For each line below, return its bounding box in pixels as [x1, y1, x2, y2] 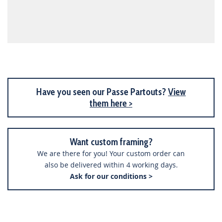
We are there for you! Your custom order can [37, 149, 185, 158]
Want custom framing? [69, 136, 153, 148]
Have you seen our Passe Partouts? [36, 86, 168, 98]
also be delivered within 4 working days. [44, 160, 178, 169]
